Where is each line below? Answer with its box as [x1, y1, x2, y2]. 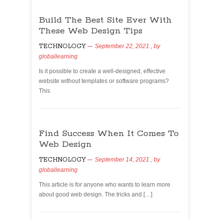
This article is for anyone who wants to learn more [39, 181, 170, 188]
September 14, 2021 [95, 156, 149, 163]
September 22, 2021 [95, 43, 149, 50]
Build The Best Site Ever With [39, 15, 172, 26]
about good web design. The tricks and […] [39, 191, 152, 198]
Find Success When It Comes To [39, 128, 179, 139]
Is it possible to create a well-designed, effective [39, 68, 165, 75]
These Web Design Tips [39, 26, 142, 36]
